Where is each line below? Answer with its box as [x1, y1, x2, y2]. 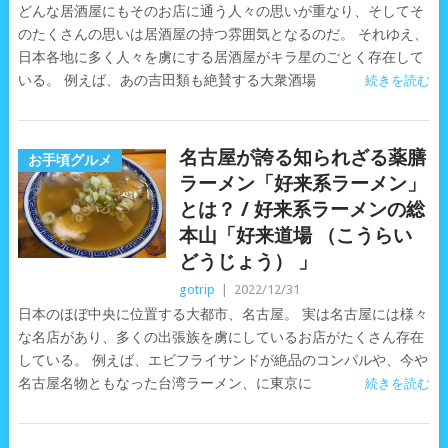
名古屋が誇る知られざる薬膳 [178, 146, 426, 169]
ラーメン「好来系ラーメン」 [178, 172, 426, 195]
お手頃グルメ [27, 152, 112, 168]
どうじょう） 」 [178, 250, 317, 273]
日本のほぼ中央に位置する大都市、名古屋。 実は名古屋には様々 [17, 306, 428, 322]
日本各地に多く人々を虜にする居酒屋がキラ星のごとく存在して [17, 49, 424, 65]
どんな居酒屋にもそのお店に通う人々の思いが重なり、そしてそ [17, 3, 424, 19]
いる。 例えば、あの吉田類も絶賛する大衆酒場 [17, 72, 316, 88]
